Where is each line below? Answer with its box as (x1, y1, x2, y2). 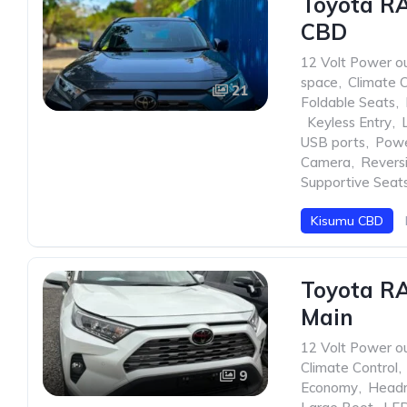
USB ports (301, 134, 365, 151)
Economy (301, 379, 358, 396)
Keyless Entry (307, 114, 392, 131)
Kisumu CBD (311, 213, 383, 229)
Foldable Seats (301, 94, 395, 111)
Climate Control (301, 359, 398, 376)
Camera (301, 154, 351, 171)
